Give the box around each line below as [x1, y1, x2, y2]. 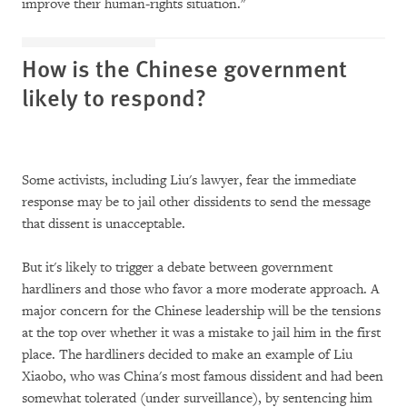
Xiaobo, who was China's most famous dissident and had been [22, 368, 383, 385]
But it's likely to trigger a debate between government [22, 259, 333, 276]
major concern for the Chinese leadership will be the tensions [22, 303, 381, 320]
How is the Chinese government [22, 51, 347, 84]
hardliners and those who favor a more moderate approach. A [22, 281, 380, 298]
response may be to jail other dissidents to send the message [22, 194, 371, 211]
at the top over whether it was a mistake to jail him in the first [22, 324, 381, 342]
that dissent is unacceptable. [22, 215, 185, 233]
